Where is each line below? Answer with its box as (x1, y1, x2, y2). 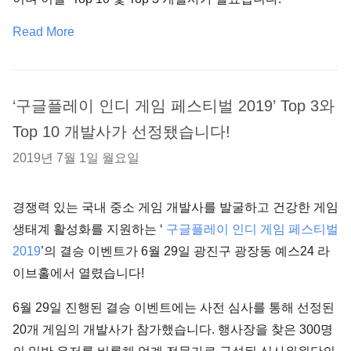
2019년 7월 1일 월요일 (13, 151, 139, 165)
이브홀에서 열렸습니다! (13, 266, 144, 280)
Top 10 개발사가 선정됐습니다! (13, 123, 230, 140)
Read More (13, 25, 74, 38)
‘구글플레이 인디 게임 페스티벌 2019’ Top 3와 (13, 97, 335, 114)
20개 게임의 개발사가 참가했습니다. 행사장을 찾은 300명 (13, 323, 333, 336)
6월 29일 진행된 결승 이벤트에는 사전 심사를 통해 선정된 (13, 301, 335, 314)
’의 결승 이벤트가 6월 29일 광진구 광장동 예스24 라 (41, 244, 330, 258)
